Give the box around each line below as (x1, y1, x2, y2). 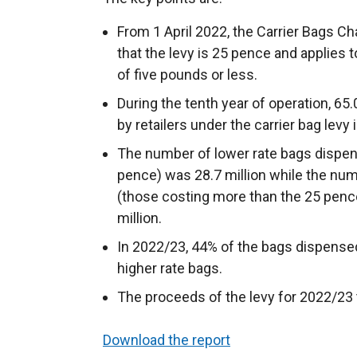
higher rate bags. (117, 260, 222, 277)
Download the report (103, 331, 230, 348)
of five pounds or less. (117, 66, 257, 83)
